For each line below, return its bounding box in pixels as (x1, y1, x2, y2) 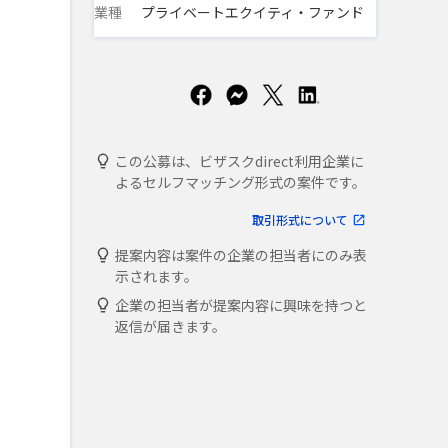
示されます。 (115, 266, 198, 286)
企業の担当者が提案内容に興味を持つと (115, 295, 367, 315)
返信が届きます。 (115, 316, 226, 336)
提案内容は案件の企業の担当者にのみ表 (115, 245, 367, 265)
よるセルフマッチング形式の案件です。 (115, 172, 366, 192)
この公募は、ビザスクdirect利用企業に (115, 151, 364, 171)
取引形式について (252, 211, 348, 228)
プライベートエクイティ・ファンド (138, 2, 364, 22)
